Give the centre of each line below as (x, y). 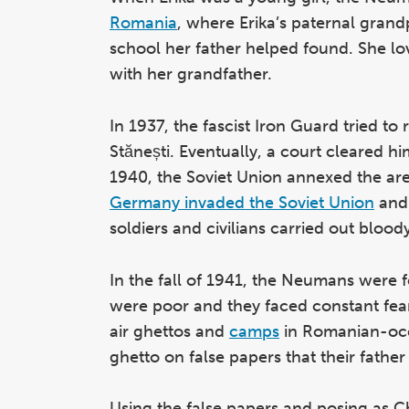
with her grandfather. (191, 73)
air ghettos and (169, 331)
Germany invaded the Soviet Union (242, 202)
